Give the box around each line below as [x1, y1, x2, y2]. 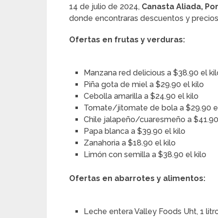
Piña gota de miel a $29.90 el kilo [84, 80, 204, 89]
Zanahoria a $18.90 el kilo [84, 138, 176, 147]
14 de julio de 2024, [69, 2, 142, 11]
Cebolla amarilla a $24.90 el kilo [84, 91, 199, 101]
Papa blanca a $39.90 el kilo [84, 127, 186, 136]
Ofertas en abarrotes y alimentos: [69, 174, 205, 183]
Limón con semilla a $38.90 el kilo [84, 150, 207, 159]
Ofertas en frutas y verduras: [69, 35, 185, 44]
